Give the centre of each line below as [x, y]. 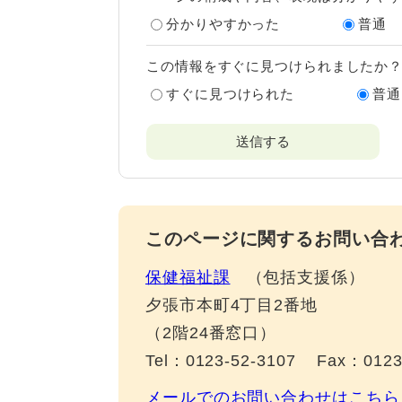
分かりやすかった [223, 24]
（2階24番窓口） [211, 333]
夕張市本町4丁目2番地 [232, 305]
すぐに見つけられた [231, 94]
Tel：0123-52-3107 [221, 361]
